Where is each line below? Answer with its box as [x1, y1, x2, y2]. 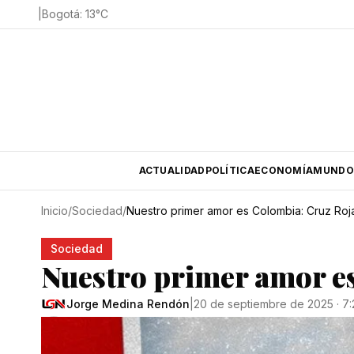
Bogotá [42, 7, 80, 21]
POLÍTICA [205, 164, 254, 176]
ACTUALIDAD [138, 164, 205, 176]
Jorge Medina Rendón [66, 297, 190, 311]
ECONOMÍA [254, 164, 314, 176]
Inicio [41, 204, 68, 217]
